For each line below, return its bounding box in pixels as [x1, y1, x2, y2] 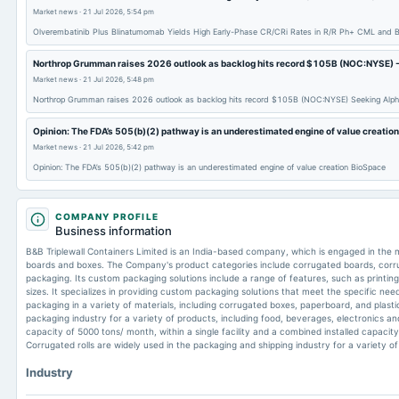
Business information [55, 224, 172, 238]
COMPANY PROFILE [55, 211, 159, 222]
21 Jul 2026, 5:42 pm [83, 142, 154, 151]
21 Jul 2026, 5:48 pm [83, 75, 154, 84]
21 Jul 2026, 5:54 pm [83, 7, 154, 16]
